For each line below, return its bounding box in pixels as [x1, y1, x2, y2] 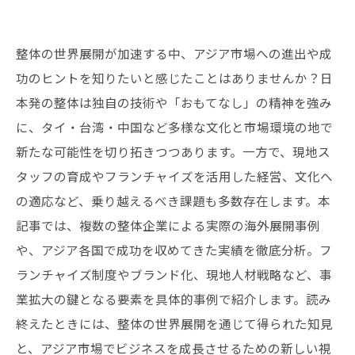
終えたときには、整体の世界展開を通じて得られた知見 [16, 315, 333, 332]
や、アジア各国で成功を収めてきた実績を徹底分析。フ [16, 241, 332, 258]
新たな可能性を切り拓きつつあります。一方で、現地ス [16, 143, 330, 160]
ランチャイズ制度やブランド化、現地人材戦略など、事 [16, 265, 332, 283]
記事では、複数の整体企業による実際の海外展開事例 [16, 216, 320, 234]
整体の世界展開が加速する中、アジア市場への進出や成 [16, 44, 332, 62]
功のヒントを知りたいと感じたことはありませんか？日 [16, 69, 333, 86]
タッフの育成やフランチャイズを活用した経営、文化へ [16, 167, 333, 185]
